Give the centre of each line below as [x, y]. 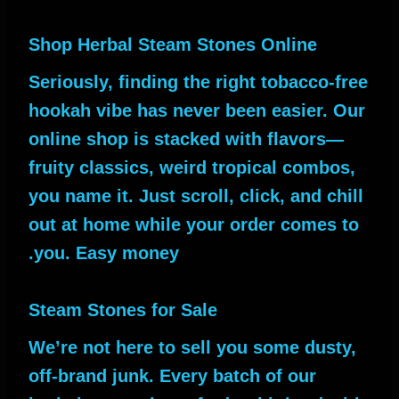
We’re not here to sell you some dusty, [192, 348]
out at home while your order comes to [194, 225]
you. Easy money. [106, 253]
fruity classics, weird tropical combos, [192, 168]
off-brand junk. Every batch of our [172, 376]
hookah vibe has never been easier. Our [197, 111]
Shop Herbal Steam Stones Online [173, 45]
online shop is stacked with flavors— [186, 139]
